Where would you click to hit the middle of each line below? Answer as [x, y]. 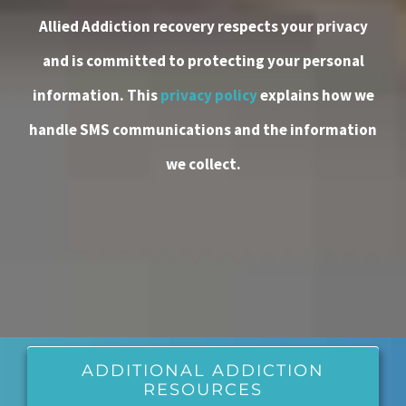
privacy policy [208, 95]
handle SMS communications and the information [203, 129]
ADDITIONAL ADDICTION [203, 370]
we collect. [203, 164]
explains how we [315, 95]
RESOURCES [203, 389]
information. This [96, 95]
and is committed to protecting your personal [203, 60]
